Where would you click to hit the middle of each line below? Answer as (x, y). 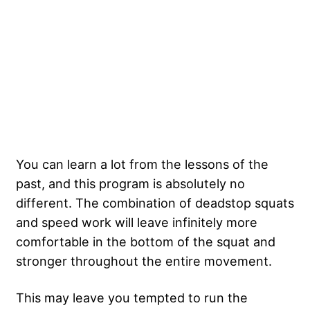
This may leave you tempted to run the (132, 298)
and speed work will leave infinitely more (137, 222)
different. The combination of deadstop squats (155, 203)
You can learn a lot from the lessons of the (142, 164)
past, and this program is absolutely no (130, 184)
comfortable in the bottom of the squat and (146, 242)
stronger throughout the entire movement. (144, 261)
